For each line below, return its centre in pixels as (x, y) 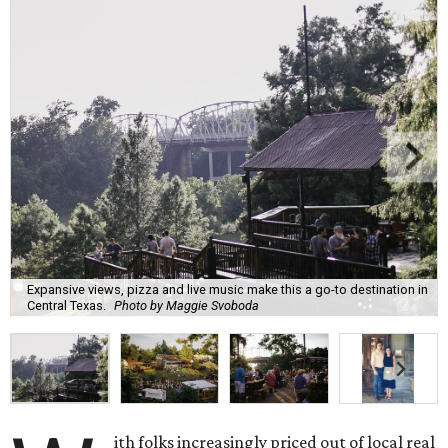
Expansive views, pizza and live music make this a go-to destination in (227, 289)
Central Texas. (66, 305)
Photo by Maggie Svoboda (186, 305)
